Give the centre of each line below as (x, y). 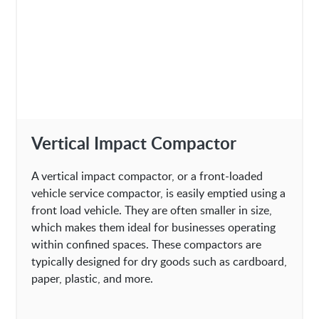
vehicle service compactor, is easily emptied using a (159, 193)
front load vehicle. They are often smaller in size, (152, 210)
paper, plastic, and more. (93, 279)
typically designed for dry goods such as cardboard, (159, 262)
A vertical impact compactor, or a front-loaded (147, 176)
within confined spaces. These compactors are (147, 245)
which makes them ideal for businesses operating (154, 228)
